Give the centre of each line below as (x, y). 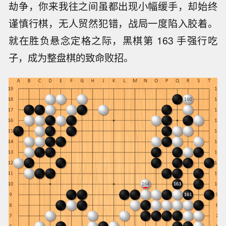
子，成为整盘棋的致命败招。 (71, 58)
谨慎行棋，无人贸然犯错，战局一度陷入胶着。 (113, 23)
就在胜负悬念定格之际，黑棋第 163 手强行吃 (113, 41)
